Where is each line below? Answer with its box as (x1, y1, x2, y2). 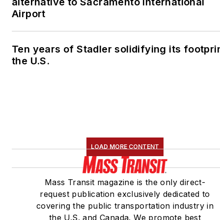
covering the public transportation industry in (36, 201, 214, 211)
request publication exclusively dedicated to (40, 189, 210, 199)
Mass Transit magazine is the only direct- (44, 177, 206, 188)
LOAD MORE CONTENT (91, 143, 159, 151)
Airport (12, 8, 46, 20)
